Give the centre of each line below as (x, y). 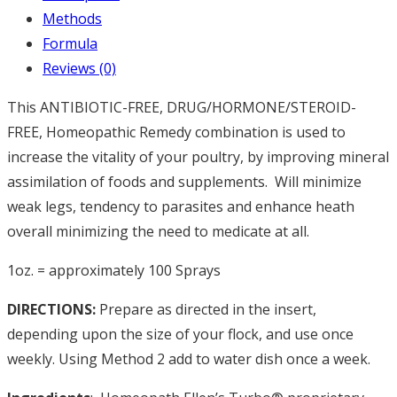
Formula (70, 44)
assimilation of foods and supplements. (141, 182)
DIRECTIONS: (51, 310)
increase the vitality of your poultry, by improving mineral (198, 157)
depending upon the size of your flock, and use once (180, 335)
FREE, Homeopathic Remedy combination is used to (176, 132)
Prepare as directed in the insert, (206, 310)
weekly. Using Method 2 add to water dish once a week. (189, 359)
